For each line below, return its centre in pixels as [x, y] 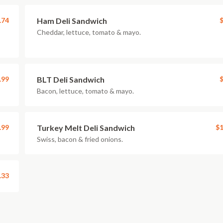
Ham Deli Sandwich [72, 21]
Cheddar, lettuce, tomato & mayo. [89, 32]
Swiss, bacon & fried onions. [80, 139]
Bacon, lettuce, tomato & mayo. [85, 91]
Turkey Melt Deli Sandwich [86, 128]
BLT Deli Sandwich [71, 79]
